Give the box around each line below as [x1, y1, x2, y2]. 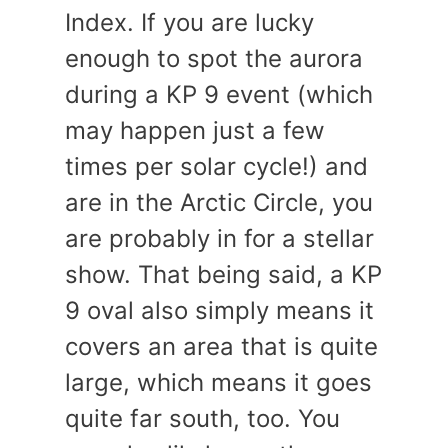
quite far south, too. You [65, 404, 340, 433]
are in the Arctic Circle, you [65, 188, 373, 217]
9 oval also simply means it [65, 296, 374, 325]
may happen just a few [65, 116, 325, 145]
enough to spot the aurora [65, 44, 363, 73]
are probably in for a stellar [65, 224, 374, 253]
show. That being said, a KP [65, 260, 382, 289]
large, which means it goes [65, 368, 372, 397]
